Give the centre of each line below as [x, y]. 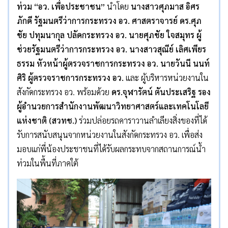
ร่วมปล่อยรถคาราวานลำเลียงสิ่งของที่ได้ [143, 121]
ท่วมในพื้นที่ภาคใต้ [48, 163]
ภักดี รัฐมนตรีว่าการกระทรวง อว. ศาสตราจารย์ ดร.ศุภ [109, 21]
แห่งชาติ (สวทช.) [48, 121]
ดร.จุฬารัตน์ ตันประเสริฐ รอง [161, 92]
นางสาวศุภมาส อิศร [165, 7]
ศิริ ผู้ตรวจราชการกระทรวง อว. [70, 78]
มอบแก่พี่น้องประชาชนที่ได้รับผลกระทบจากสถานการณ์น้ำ [111, 149]
